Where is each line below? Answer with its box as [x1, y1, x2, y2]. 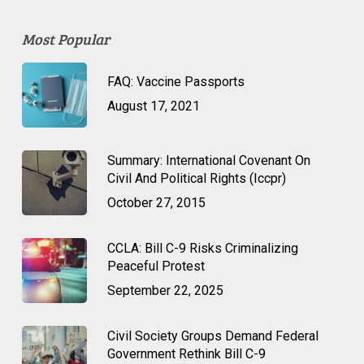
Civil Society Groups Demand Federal [106, 327, 318, 344]
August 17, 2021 [106, 97, 200, 114]
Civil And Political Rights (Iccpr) [106, 170, 286, 186]
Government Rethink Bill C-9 [106, 345, 266, 362]
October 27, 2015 [106, 194, 206, 210]
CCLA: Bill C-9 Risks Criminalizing [106, 240, 298, 256]
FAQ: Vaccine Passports [106, 73, 245, 89]
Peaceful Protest [106, 258, 205, 274]
